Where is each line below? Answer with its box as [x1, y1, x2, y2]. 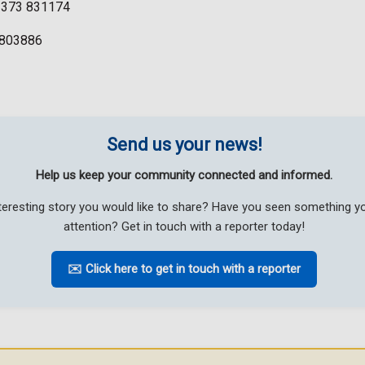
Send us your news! [106, 134, 262, 156]
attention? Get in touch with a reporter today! [64, 219, 305, 235]
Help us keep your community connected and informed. [36, 168, 332, 183]
